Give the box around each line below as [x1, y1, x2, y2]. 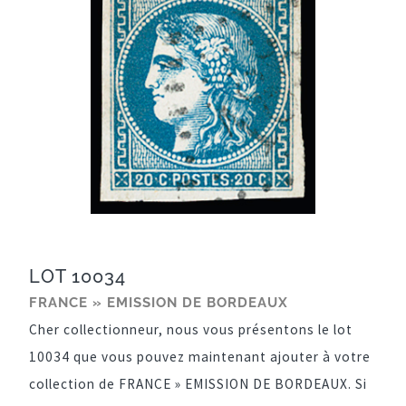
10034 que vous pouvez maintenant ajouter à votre [29, 348, 371, 366]
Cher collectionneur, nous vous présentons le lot [29, 321, 353, 339]
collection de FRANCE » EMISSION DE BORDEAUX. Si [29, 375, 367, 393]
